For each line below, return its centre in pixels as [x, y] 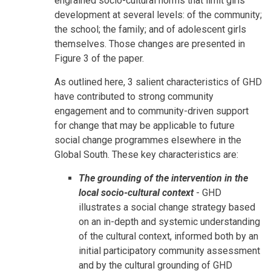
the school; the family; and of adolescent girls [150, 30]
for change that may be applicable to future [145, 126]
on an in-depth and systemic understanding [169, 222]
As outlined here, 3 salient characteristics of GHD [158, 82]
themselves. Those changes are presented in [150, 44]
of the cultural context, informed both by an [168, 237]
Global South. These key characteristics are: [146, 155]
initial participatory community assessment [169, 251]
